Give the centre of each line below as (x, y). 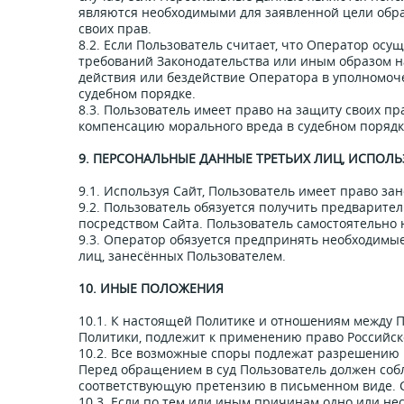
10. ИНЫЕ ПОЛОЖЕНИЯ (151, 288)
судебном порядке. (137, 93)
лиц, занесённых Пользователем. (182, 256)
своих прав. (115, 28)
